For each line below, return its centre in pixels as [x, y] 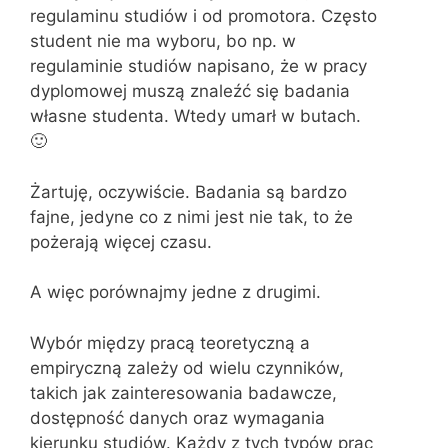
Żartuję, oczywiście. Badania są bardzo [188, 191]
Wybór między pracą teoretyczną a [170, 342]
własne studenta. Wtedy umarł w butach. [195, 116]
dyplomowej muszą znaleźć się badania [190, 91]
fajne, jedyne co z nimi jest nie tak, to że [191, 216]
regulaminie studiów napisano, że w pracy [198, 66]
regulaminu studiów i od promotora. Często [203, 16]
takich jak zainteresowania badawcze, [183, 392]
